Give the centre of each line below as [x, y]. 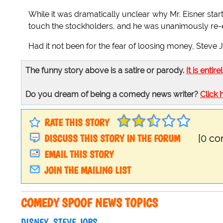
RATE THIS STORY [77, 123]
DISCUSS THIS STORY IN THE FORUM [112, 139]
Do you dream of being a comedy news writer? [113, 95]
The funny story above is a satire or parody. [106, 71]
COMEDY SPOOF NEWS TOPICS [89, 203]
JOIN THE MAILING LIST [88, 170]
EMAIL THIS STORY [79, 155]
